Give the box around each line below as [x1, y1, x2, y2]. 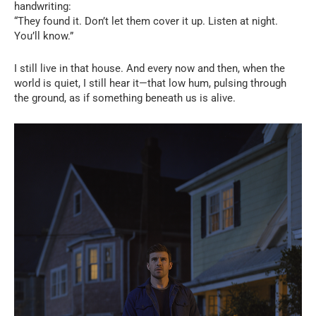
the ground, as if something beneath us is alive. [14, 92, 236, 104]
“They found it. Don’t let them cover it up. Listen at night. [14, 15, 278, 28]
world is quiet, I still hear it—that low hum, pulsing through [14, 77, 286, 90]
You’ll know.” [14, 30, 73, 42]
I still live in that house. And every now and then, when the [14, 62, 285, 75]
